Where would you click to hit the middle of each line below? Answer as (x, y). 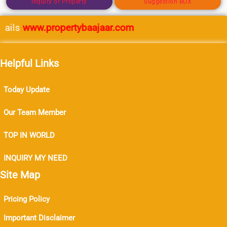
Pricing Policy (26, 199)
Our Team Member (34, 112)
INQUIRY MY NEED (35, 158)
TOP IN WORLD (29, 135)
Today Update (26, 90)
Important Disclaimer (39, 218)
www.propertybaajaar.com (71, 28)
